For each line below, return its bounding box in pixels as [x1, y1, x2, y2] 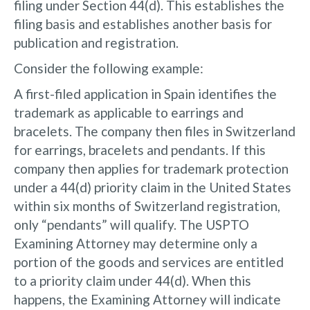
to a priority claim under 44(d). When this [14, 272, 251, 289]
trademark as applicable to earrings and [14, 104, 244, 120]
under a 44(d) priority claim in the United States [14, 179, 291, 195]
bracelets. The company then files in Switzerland [14, 122, 295, 139]
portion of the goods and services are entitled [14, 253, 284, 270]
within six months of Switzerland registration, [14, 197, 280, 214]
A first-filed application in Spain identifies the [14, 85, 277, 102]
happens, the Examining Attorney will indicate [14, 291, 281, 307]
